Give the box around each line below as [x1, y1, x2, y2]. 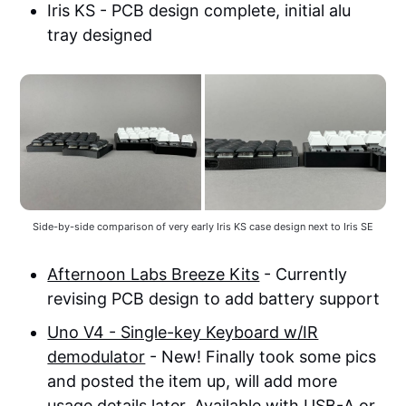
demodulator [47, 346, 146, 366]
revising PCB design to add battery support [47, 288, 381, 308]
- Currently [259, 264, 348, 284]
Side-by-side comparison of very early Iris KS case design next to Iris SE [33, 219, 373, 233]
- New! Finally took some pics [145, 346, 377, 366]
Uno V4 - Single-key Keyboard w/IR [47, 322, 319, 342]
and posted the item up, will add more [47, 371, 338, 391]
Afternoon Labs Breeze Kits [47, 264, 260, 284]
